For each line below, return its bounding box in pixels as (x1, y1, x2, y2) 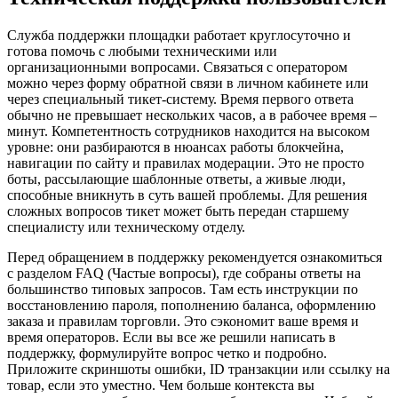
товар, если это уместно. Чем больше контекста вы (7, 377, 314, 393)
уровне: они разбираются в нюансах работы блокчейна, (7, 139, 344, 155)
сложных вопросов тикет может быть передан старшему (7, 203, 349, 219)
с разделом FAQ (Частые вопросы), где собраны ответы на (7, 265, 361, 281)
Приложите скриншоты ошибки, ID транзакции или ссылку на (7, 361, 390, 377)
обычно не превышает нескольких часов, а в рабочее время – (7, 107, 377, 123)
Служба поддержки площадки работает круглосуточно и (7, 27, 351, 43)
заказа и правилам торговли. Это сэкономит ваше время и (7, 313, 359, 329)
